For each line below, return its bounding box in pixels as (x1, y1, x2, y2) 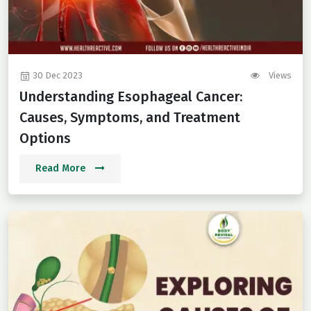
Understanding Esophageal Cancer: (19, 88, 242, 106)
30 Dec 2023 (31, 70, 83, 81)
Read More (35, 162, 88, 175)
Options (19, 130, 71, 147)
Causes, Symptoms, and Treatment (19, 109, 240, 126)
